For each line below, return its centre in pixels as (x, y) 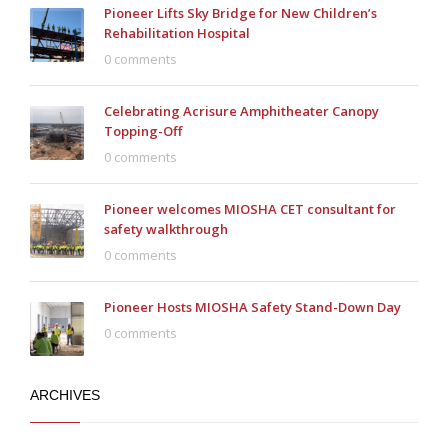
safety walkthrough (166, 229)
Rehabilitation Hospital (177, 33)
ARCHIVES (65, 395)
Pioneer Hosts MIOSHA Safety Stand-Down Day (252, 307)
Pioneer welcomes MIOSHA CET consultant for (250, 209)
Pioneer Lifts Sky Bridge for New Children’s (240, 13)
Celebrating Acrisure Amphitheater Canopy (241, 111)
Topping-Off (143, 131)
